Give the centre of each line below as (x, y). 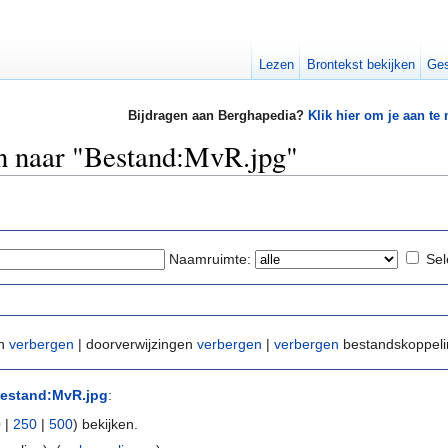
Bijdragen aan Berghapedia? (217, 116)
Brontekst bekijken (360, 64)
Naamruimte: (210, 258)
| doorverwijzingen (135, 344)
